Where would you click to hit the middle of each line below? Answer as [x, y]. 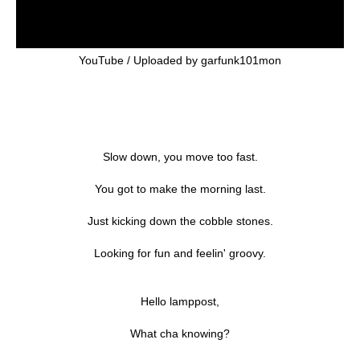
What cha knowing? [180, 334]
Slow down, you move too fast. [180, 157]
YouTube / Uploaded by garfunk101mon [180, 61]
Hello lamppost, [180, 302]
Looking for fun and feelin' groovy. [180, 254]
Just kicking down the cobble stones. [180, 221]
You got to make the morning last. [180, 189]
